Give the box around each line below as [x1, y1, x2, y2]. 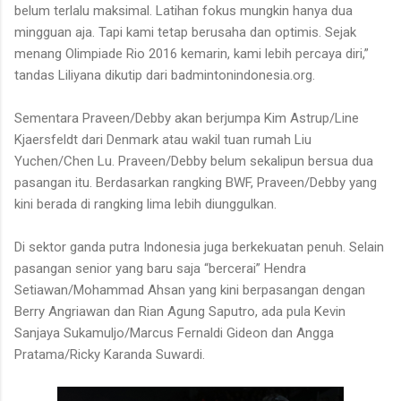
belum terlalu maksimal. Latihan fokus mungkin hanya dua [14, 2, 353, 19]
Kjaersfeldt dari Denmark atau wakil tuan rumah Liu [14, 131, 311, 148]
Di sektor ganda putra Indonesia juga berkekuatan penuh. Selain [14, 238, 384, 255]
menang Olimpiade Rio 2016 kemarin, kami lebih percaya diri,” [14, 45, 369, 62]
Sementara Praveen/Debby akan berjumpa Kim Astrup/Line [14, 109, 359, 126]
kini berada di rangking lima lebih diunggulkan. [14, 195, 277, 212]
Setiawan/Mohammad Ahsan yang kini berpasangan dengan [14, 281, 365, 298]
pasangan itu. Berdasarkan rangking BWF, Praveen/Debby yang [14, 174, 377, 191]
